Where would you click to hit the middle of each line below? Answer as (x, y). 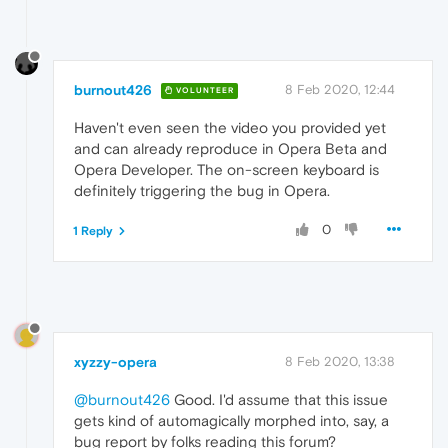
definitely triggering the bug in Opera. (202, 190)
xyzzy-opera (115, 361)
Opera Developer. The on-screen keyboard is (226, 169)
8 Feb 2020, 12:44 (340, 89)
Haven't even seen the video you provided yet (230, 127)
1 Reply (93, 230)
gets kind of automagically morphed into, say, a (231, 420)
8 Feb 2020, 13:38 (340, 361)
